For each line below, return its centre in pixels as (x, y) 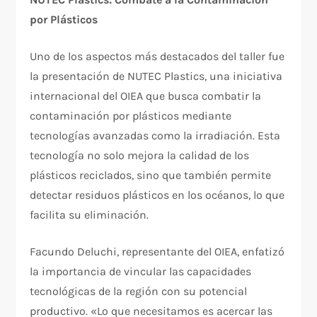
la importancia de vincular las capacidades (141, 271)
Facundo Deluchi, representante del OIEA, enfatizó (157, 251)
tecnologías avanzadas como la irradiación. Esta (155, 135)
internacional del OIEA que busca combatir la (146, 96)
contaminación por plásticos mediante (131, 115)
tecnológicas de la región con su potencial (139, 291)
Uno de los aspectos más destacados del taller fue (157, 56)
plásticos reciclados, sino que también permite (151, 175)
